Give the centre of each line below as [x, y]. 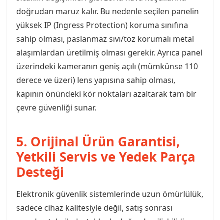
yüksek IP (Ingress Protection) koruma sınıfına [102, 25]
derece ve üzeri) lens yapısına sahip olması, [96, 80]
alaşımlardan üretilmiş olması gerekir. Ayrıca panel [109, 53]
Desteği [40, 172]
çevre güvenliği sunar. [56, 108]
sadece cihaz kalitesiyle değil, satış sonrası [94, 208]
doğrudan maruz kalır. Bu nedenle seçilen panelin [108, 11]
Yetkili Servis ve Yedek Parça [106, 157]
